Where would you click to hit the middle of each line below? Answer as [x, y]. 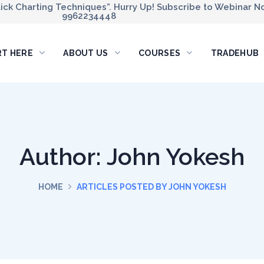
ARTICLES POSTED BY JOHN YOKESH [151, 187]
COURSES [160, 53]
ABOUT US [86, 53]
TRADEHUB [235, 53]
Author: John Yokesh [132, 156]
